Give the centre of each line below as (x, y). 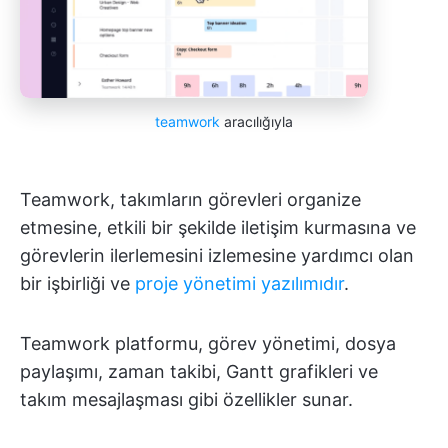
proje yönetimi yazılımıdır (239, 284)
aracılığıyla (256, 122)
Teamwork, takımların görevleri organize (190, 200)
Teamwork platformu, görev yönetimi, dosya (208, 344)
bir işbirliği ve (77, 284)
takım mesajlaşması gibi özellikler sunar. (186, 400)
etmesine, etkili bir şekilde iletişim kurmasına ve (218, 228)
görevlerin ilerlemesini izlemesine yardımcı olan (217, 256)
